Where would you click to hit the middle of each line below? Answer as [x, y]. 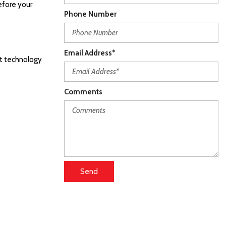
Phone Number [90, 14]
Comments [83, 92]
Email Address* [90, 53]
